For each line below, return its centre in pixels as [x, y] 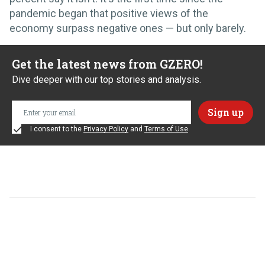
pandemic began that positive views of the [109, 13]
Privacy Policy [106, 129]
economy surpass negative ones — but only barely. [128, 28]
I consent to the [56, 129]
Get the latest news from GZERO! [107, 64]
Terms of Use [166, 129]
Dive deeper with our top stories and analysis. [106, 79]
